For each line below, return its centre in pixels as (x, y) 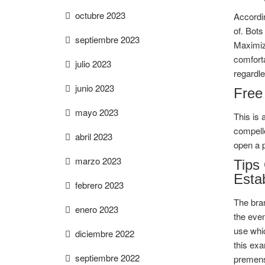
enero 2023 (97, 209)
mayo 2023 (97, 112)
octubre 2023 (100, 15)
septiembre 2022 (107, 258)
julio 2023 (93, 64)
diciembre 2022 (105, 233)
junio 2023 (95, 88)
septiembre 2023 (107, 39)
